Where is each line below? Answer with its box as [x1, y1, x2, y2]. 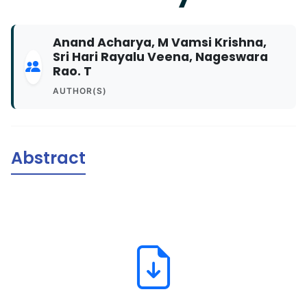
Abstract [11, 147, 86, 169]
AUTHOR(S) [52, 86, 107, 96]
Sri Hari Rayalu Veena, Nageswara [52, 49, 268, 65]
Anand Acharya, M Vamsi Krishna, [52, 34, 267, 51]
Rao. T [52, 63, 92, 79]
